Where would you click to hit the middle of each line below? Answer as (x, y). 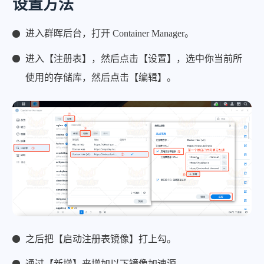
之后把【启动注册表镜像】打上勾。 (101, 239)
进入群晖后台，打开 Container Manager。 (110, 34)
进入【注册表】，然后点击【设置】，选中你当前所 (134, 58)
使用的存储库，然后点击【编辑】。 (101, 77)
